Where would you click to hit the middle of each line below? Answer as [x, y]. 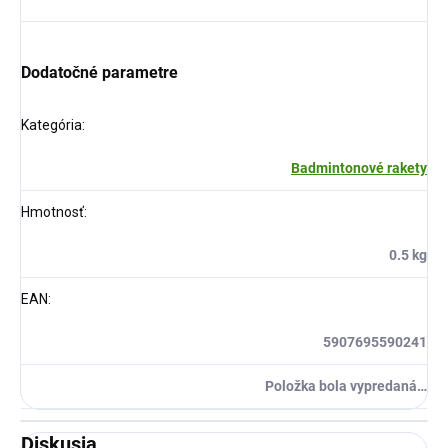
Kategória [51, 125]
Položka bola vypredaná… [346, 386]
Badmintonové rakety [359, 168]
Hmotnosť [52, 212]
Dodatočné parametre [99, 72]
